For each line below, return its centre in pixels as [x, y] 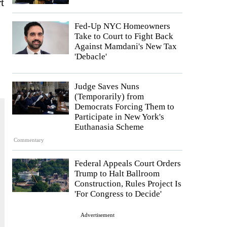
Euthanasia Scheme [109, 127]
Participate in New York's [119, 117]
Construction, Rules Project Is [128, 184]
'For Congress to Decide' [118, 194]
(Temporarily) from [109, 96]
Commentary [29, 140]
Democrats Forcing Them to [124, 106]
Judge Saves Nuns [107, 86]
